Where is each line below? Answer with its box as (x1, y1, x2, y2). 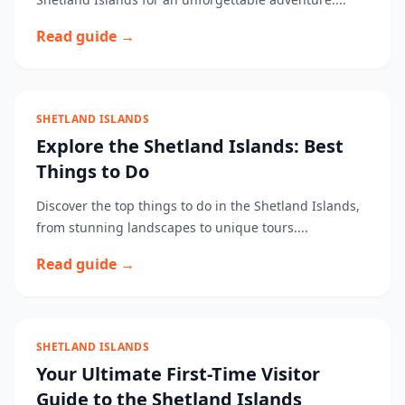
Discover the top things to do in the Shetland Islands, (36, 197, 360, 214)
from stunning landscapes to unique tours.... (36, 219, 308, 236)
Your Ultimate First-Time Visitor (36, 362, 320, 386)
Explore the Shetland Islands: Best (36, 134, 344, 158)
